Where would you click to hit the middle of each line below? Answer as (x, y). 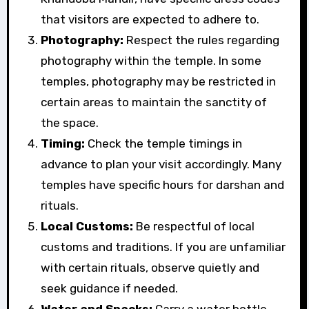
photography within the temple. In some (151, 60)
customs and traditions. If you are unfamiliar (163, 247)
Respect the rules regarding (201, 40)
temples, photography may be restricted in (158, 81)
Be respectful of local (193, 226)
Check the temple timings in (163, 143)
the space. (69, 122)
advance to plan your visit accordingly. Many (161, 164)
